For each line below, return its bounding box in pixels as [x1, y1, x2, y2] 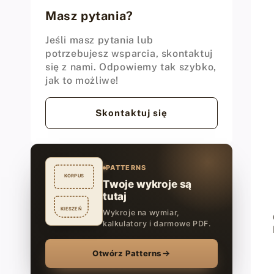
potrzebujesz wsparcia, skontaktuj [45, 48, 213, 59]
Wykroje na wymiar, [103, 208, 180, 217]
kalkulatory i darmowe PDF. [103, 219, 212, 228]
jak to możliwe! [45, 75, 119, 86]
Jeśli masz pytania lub [45, 34, 154, 46]
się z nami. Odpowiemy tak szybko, [45, 61, 217, 73]
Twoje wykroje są [103, 178, 192, 190]
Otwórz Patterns [92, 248, 161, 258]
